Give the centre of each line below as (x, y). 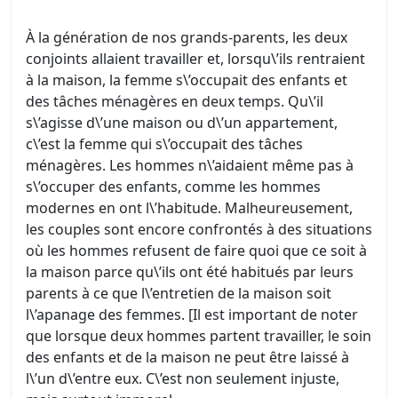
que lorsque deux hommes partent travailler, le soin (199, 336)
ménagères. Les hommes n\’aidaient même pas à (190, 165)
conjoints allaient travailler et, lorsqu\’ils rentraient (195, 59)
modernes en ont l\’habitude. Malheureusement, (189, 208)
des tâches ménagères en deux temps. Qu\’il (175, 101)
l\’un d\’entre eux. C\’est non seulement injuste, (183, 378)
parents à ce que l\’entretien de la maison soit (179, 293)
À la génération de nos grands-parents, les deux (187, 37)
